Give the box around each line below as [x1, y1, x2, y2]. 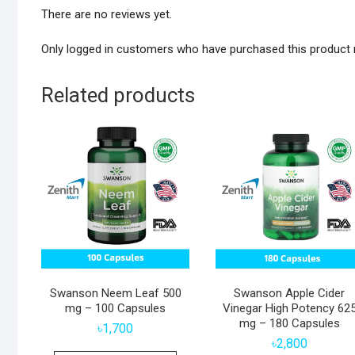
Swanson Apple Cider [234, 286, 345, 301]
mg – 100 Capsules [65, 301, 166, 316]
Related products [41, 83, 195, 108]
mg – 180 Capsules [239, 316, 340, 331]
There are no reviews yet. [41, 7, 172, 22]
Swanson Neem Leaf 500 [49, 286, 181, 301]
